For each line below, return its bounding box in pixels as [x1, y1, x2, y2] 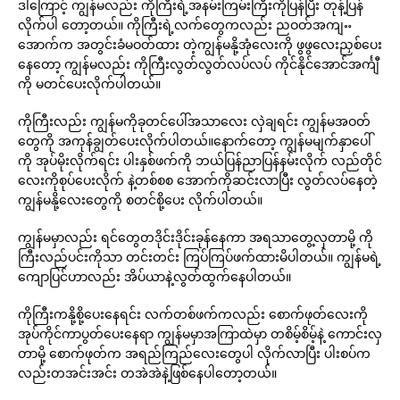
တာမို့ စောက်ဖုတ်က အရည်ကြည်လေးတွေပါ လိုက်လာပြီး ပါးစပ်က [18, 345, 371, 362]
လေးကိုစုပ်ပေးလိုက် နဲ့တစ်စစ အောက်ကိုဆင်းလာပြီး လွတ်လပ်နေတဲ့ [18, 171, 378, 188]
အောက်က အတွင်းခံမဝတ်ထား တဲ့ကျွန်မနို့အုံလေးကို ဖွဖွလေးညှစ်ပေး [18, 36, 382, 53]
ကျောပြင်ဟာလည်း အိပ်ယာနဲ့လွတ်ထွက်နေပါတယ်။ [18, 268, 291, 285]
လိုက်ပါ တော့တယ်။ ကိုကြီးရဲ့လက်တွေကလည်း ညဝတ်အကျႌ [18, 16, 352, 33]
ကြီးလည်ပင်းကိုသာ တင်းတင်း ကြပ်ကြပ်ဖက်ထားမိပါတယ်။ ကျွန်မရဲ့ [18, 248, 381, 265]
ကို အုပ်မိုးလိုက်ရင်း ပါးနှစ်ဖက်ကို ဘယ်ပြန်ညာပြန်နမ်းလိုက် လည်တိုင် [18, 152, 382, 169]
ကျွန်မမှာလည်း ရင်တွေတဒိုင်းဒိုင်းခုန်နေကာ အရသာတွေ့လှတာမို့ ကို [18, 229, 373, 246]
